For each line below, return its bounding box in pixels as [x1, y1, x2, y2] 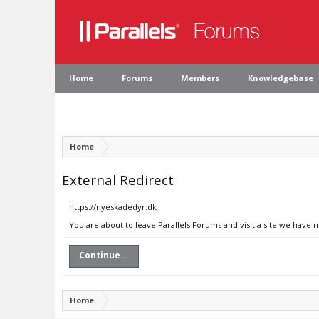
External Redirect [62, 171, 174, 189]
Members [181, 73, 219, 83]
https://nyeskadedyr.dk [69, 202, 157, 212]
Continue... [79, 249, 129, 261]
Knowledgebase [248, 73, 313, 83]
